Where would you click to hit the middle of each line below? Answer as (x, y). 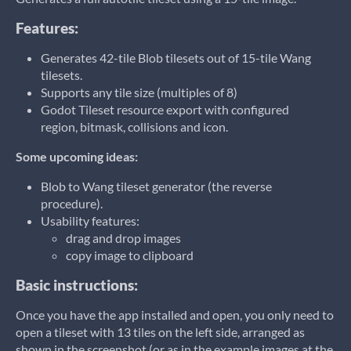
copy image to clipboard (130, 255)
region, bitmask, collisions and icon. (134, 127)
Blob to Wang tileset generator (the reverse (156, 186)
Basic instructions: (77, 285)
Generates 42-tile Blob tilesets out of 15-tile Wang (176, 58)
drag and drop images (123, 238)
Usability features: (91, 221)
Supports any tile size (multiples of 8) (139, 92)
